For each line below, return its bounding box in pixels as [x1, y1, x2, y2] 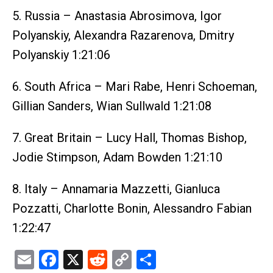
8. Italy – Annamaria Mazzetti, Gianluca [12, 182, 220, 196]
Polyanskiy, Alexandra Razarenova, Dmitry [12, 28, 234, 43]
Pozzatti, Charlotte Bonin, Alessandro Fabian [12, 201, 252, 216]
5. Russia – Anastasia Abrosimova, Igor [12, 9, 222, 23]
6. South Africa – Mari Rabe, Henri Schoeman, [12, 79, 257, 94]
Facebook [58, 248, 140, 271]
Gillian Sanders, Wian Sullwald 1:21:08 [12, 99, 211, 113]
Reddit [107, 248, 161, 271]
